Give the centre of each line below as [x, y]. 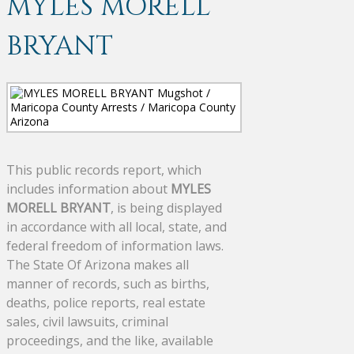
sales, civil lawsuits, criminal [87, 321]
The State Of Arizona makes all [98, 264]
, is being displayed [166, 207]
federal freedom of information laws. [115, 245]
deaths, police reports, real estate [106, 302]
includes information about [88, 188]
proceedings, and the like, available [110, 340]
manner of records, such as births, [108, 283]
